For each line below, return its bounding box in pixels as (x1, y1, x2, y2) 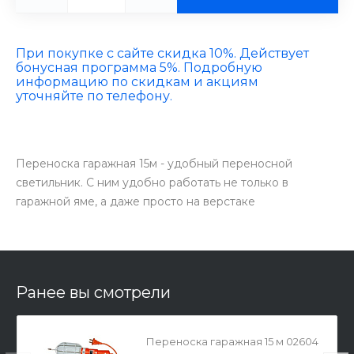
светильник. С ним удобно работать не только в (16, 175, 288, 190)
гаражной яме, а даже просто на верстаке (16, 194, 255, 209)
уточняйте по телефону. (16, 88, 172, 104)
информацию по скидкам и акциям (16, 74, 258, 89)
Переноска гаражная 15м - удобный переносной (16, 156, 292, 171)
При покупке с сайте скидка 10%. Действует (16, 46, 309, 61)
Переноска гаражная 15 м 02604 (146, 335, 319, 348)
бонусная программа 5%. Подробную (16, 60, 262, 75)
